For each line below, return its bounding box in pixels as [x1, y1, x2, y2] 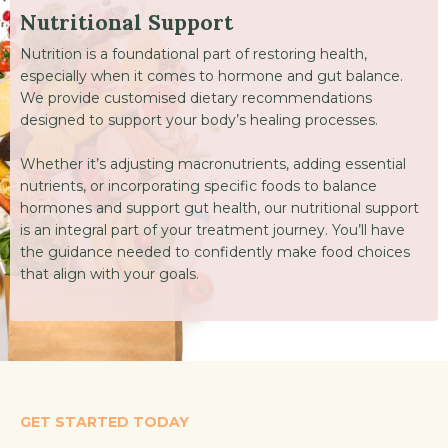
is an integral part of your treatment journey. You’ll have [20, 220, 405, 239]
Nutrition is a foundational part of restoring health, [20, 44, 367, 63]
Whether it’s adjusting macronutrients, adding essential [20, 154, 406, 173]
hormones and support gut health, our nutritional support [20, 198, 419, 217]
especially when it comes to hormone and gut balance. [20, 66, 403, 85]
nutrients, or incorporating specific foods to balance [20, 176, 377, 195]
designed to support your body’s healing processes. [20, 110, 378, 129]
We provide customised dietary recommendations [20, 88, 372, 107]
